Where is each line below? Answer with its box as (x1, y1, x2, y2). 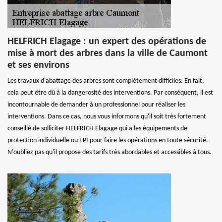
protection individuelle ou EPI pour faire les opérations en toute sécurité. (7, 137, 208, 144)
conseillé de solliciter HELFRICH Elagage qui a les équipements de (7, 125, 187, 132)
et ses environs (7, 60, 69, 70)
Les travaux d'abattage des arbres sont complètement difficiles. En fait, (7, 77, 204, 85)
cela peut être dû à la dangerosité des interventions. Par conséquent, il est (7, 89, 213, 97)
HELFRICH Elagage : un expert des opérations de (7, 37, 206, 47)
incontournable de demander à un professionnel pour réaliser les (7, 101, 185, 109)
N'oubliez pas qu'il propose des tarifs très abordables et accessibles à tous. (7, 149, 212, 156)
